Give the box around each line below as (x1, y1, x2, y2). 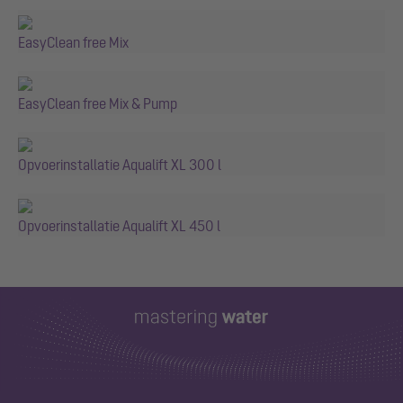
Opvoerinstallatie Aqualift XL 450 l (18, 217, 220, 234)
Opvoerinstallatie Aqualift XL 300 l (18, 156, 221, 173)
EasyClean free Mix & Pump (18, 94, 177, 112)
